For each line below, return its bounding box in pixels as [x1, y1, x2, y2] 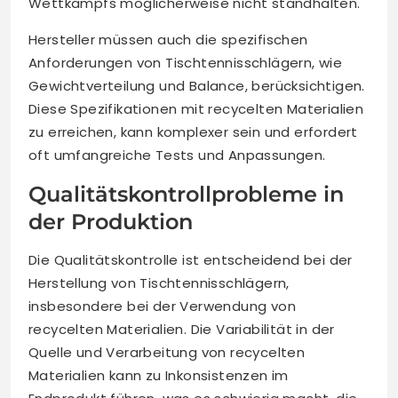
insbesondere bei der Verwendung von [28, 297, 296, 316]
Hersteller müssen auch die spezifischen [28, 30, 308, 50]
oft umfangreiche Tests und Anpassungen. [28, 146, 326, 165]
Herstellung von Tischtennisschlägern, [28, 274, 290, 293]
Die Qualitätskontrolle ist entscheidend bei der [28, 251, 353, 270]
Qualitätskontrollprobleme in [28, 181, 344, 208]
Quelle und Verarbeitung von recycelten [28, 343, 306, 362]
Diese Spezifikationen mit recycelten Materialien [28, 99, 364, 119]
